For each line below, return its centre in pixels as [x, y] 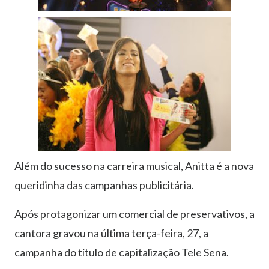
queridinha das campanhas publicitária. [104, 185]
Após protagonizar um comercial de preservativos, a [134, 214]
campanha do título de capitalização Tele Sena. [122, 252]
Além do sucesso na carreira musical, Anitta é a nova [134, 166]
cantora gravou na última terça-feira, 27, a [111, 233]
